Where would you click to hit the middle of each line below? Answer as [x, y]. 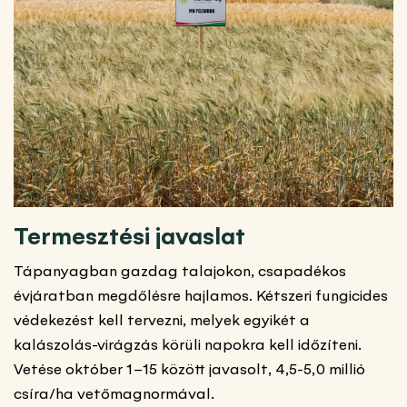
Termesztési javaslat [129, 237]
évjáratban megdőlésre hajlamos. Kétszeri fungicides [201, 296]
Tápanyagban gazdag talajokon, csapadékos [180, 271]
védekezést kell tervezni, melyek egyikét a [162, 320]
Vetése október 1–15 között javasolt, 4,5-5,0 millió [189, 369]
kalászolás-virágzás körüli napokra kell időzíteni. [188, 345]
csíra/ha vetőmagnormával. [114, 394]
